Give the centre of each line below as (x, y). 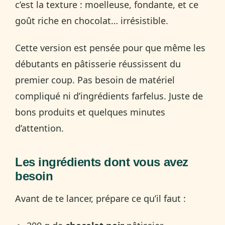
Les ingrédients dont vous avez (102, 162)
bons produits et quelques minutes (90, 112)
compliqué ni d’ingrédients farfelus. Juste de (109, 96)
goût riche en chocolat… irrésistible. (92, 20)
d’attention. (39, 128)
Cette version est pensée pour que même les (110, 47)
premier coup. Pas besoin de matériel (95, 80)
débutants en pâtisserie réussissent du (98, 64)
